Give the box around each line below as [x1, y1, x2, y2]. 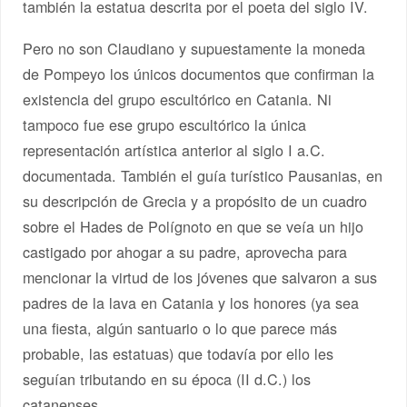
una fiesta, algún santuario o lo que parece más [23, 316, 338, 339]
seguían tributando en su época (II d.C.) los [23, 367, 312, 390]
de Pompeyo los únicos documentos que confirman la [23, 62, 375, 84]
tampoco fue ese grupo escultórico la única [23, 113, 307, 135]
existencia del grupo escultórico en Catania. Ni [23, 87, 333, 110]
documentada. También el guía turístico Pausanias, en [23, 164, 383, 186]
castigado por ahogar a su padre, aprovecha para [23, 240, 348, 263]
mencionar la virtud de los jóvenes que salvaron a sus [23, 265, 378, 288]
